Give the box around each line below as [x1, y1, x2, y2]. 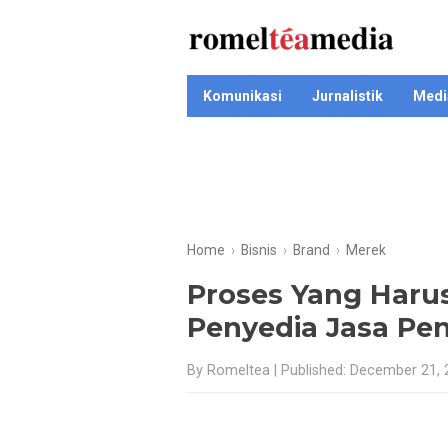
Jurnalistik [312, 88, 383, 104]
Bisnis [241, 242, 277, 258]
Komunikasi [203, 88, 282, 104]
